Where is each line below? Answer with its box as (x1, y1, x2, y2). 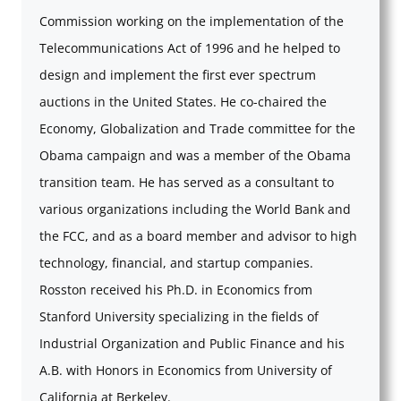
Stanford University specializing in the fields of (39, 307, 319, 325)
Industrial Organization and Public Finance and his (39, 334, 345, 352)
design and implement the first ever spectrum (39, 65, 316, 83)
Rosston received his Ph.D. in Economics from (39, 280, 312, 298)
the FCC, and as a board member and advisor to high (39, 226, 357, 244)
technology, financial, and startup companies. (39, 253, 313, 271)
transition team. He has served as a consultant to (39, 173, 334, 191)
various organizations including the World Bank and (39, 200, 351, 218)
